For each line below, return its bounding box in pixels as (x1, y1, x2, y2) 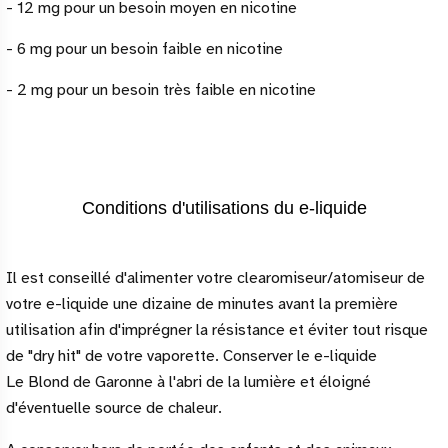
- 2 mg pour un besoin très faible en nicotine (6, 80, 316, 100)
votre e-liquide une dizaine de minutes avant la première (6, 294, 398, 314)
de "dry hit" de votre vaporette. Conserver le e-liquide (6, 346, 377, 366)
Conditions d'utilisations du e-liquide (81, 198, 367, 218)
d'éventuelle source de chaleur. (6, 398, 222, 418)
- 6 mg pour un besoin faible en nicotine (6, 39, 283, 59)
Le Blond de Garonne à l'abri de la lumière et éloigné (6, 372, 371, 392)
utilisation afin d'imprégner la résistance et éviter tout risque (6, 320, 428, 340)
